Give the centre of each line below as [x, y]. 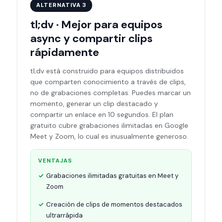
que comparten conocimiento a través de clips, [108, 82]
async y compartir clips [91, 38]
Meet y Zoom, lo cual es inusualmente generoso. [109, 136]
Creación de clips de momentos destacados [114, 204]
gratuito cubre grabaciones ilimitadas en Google [109, 125]
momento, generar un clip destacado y [94, 104]
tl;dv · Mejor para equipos [96, 25]
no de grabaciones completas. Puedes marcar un [111, 93]
